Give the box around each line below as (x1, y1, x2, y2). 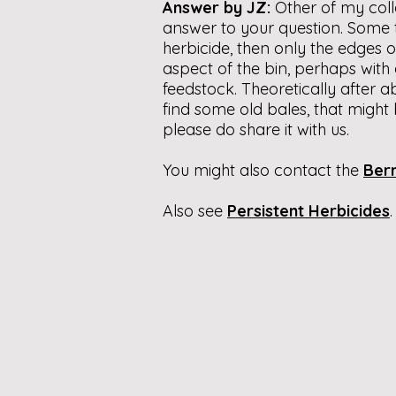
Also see (163, 201, 227, 221)
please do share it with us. (163, 119, 349, 140)
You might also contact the (163, 160, 363, 180)
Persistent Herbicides (227, 201, 390, 221)
